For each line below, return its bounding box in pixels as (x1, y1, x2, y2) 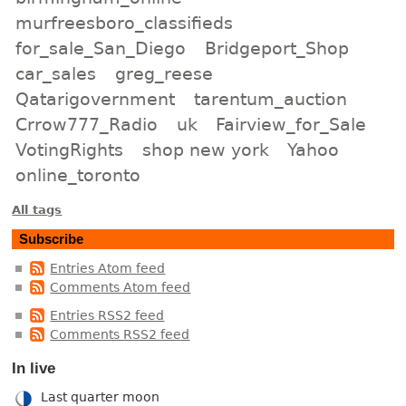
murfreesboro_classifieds (15, 12, 234, 33)
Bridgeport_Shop (204, 37, 349, 58)
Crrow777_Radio (15, 113, 159, 134)
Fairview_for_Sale (216, 113, 367, 134)
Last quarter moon (41, 389, 160, 404)
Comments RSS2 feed (50, 327, 190, 343)
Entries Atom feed (50, 260, 166, 275)
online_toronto (15, 164, 141, 185)
